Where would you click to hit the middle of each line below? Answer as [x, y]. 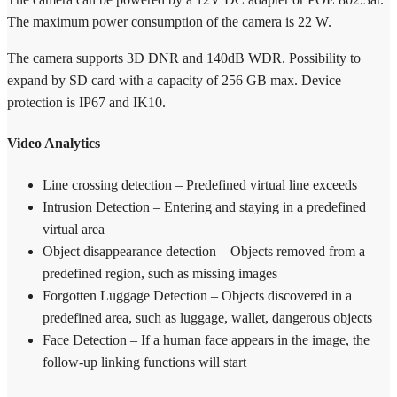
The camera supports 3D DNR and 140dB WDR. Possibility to [184, 58]
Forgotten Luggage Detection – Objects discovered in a [197, 295]
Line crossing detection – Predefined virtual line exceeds [200, 184]
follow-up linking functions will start [144, 362]
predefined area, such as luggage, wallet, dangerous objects [207, 317]
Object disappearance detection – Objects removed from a [204, 251]
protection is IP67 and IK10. [86, 103]
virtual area [74, 229]
